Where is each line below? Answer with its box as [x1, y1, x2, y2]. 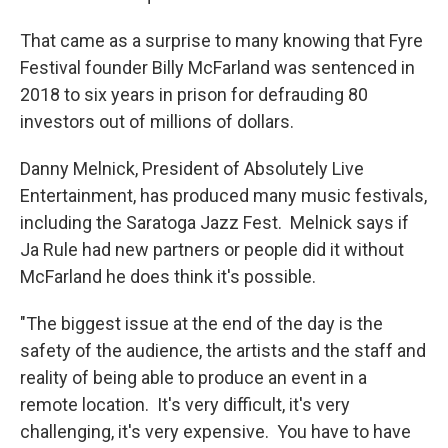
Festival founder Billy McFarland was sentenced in [20, 57, 415, 79]
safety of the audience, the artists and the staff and [20, 340, 426, 362]
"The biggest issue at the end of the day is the [20, 313, 383, 335]
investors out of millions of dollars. [20, 111, 294, 133]
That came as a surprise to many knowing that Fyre [20, 30, 423, 52]
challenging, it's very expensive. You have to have [20, 421, 411, 443]
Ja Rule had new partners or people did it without [20, 239, 404, 261]
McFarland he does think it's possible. [20, 266, 316, 288]
